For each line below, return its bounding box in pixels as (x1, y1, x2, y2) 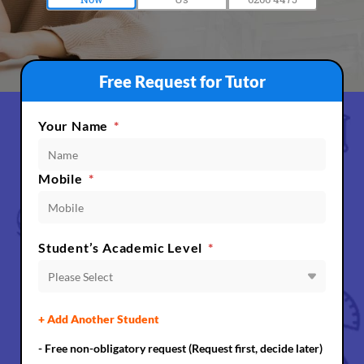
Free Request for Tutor (98, 71, 266, 91)
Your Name (38, 118, 109, 133)
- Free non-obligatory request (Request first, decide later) (38, 341, 323, 355)
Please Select (48, 269, 113, 284)
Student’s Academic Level (38, 240, 203, 255)
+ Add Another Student (38, 312, 159, 326)
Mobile (38, 171, 83, 186)
